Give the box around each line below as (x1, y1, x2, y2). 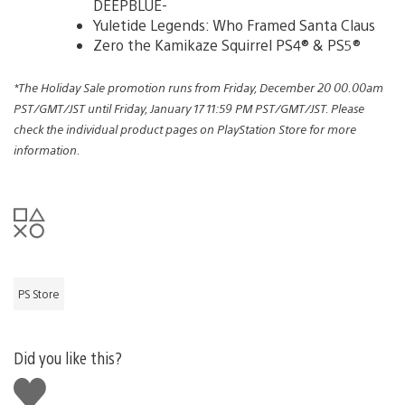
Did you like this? (14, 346, 122, 368)
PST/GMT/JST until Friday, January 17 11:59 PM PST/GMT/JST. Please (14, 99, 364, 116)
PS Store (18, 286, 60, 301)
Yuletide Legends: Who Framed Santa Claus (93, 14, 375, 34)
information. (14, 141, 80, 157)
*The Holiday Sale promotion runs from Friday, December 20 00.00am (14, 79, 383, 95)
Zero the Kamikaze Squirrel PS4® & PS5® (93, 34, 361, 54)
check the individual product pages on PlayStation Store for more (14, 120, 356, 137)
